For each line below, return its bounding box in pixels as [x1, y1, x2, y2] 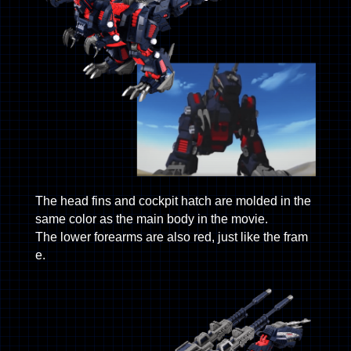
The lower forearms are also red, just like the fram [34, 230, 308, 244]
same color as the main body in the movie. [34, 212, 268, 226]
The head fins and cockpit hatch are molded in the [34, 194, 311, 208]
